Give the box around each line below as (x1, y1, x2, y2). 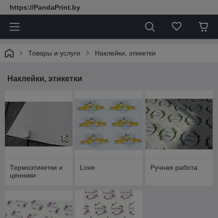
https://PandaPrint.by (10, 3, 80, 11)
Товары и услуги (28, 49, 80, 57)
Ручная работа (150, 163, 198, 171)
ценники (10, 171, 36, 179)
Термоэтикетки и (10, 163, 63, 171)
